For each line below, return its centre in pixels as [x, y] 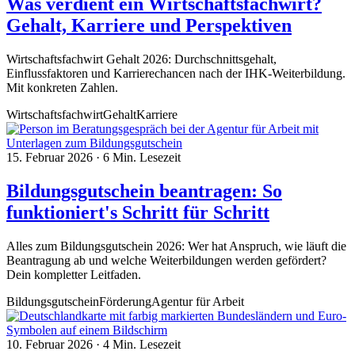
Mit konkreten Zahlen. [62, 87]
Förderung [125, 301]
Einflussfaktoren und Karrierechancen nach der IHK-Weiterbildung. [176, 73]
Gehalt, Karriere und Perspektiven [149, 25]
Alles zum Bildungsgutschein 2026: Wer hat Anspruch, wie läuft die [176, 246]
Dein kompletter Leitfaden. [74, 274]
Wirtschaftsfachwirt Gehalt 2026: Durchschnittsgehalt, [141, 59]
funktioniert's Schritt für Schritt [138, 212]
